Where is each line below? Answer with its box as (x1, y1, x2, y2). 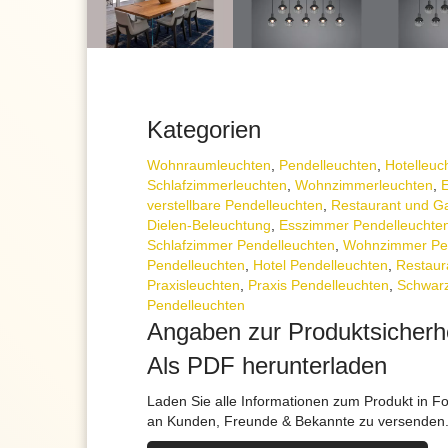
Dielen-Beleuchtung (147, 217, 271, 234)
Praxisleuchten (147, 277, 240, 294)
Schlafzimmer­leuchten (147, 177, 287, 194)
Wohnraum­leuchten (147, 157, 271, 174)
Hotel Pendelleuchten (253, 257, 388, 274)
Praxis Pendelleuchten (248, 277, 389, 294)
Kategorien (147, 116, 261, 144)
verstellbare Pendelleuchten (147, 197, 323, 214)
